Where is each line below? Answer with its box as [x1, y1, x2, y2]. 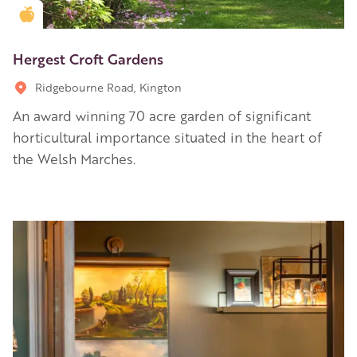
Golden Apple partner [40, 7, 138, 21]
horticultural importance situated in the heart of [13, 127, 322, 146]
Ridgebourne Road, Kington [35, 79, 182, 94]
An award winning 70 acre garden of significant [13, 106, 311, 124]
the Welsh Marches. [13, 149, 135, 167]
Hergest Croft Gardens [13, 48, 163, 68]
